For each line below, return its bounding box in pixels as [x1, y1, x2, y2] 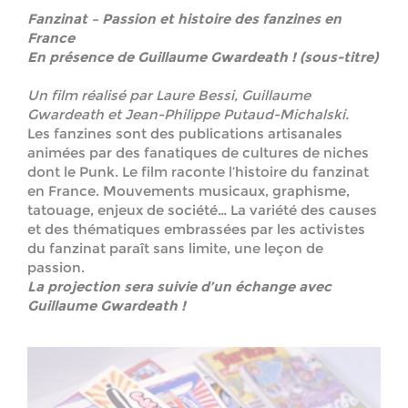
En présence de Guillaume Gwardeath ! [27, 48, 296, 66]
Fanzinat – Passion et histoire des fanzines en [27, 10, 342, 28]
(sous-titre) [300, 48, 378, 66]
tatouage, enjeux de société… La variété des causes [27, 201, 377, 219]
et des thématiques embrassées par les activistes [27, 220, 365, 239]
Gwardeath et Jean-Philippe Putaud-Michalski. [27, 106, 349, 124]
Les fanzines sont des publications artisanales [27, 125, 342, 143]
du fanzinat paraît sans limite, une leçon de [27, 240, 323, 258]
